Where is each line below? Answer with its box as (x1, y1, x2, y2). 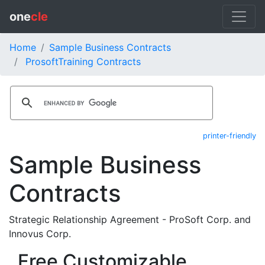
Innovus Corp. (9, 228, 71, 240)
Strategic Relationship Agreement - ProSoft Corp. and (9, 214, 251, 225)
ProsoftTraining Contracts (25, 56, 141, 67)
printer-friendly (203, 131, 256, 140)
